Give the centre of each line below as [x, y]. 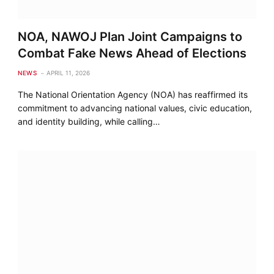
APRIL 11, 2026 [68, 72]
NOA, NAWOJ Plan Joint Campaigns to [130, 36]
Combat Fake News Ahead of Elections [132, 53]
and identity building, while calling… [89, 121]
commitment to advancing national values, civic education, [135, 108]
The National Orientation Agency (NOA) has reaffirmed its [133, 94]
